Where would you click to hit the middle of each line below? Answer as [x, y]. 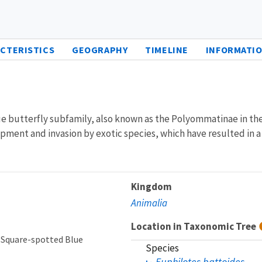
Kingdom [151, 186]
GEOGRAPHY [100, 49]
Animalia [149, 203]
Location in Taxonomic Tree [194, 226]
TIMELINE [167, 49]
